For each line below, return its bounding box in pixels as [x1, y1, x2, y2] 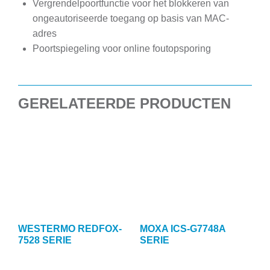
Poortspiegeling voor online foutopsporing [33, 43, 211, 54]
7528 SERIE [18, 234, 72, 245]
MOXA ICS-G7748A [139, 223, 225, 234]
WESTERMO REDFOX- [18, 223, 122, 234]
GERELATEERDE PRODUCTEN [18, 95, 231, 112]
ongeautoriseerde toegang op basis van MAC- [33, 13, 229, 24]
